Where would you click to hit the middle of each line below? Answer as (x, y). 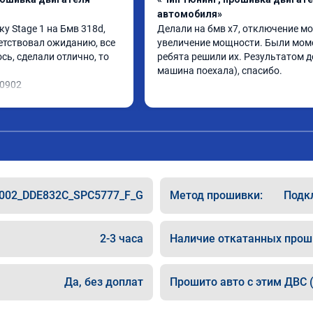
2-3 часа (122, 239)
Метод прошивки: (216, 195)
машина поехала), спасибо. (220, 71)
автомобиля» (190, 14)
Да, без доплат (104, 282)
